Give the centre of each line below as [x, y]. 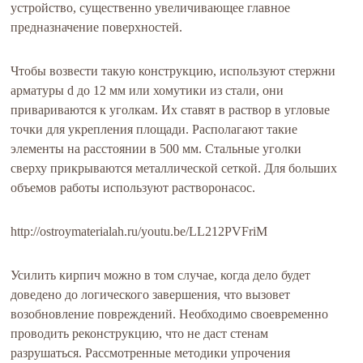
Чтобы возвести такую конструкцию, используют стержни [173, 71]
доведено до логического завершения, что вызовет [151, 295]
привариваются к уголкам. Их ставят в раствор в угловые [171, 110]
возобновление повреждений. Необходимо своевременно [170, 314]
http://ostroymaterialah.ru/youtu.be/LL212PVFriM [139, 231]
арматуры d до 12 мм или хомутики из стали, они [147, 90]
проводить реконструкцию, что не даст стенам [140, 333]
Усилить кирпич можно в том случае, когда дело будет [161, 275]
